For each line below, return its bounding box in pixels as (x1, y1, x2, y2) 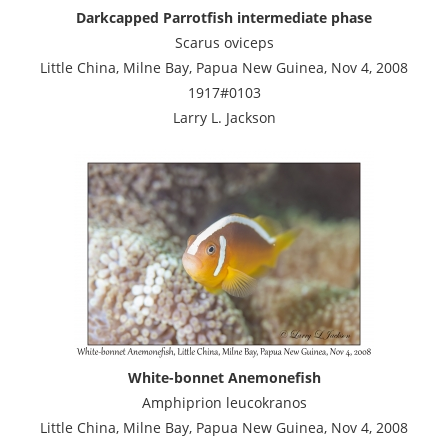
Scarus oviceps (174, 32, 274, 52)
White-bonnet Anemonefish (127, 367, 321, 387)
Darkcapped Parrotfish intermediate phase (76, 7, 372, 27)
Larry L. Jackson (172, 107, 276, 127)
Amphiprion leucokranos (141, 392, 307, 412)
